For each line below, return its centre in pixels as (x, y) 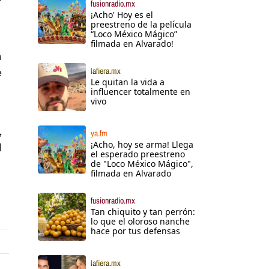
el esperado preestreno (138, 154)
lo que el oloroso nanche (140, 222)
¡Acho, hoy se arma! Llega (142, 145)
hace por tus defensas (135, 231)
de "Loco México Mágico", (142, 164)
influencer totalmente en (141, 92)
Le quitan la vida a (128, 82)
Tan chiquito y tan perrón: (143, 212)
